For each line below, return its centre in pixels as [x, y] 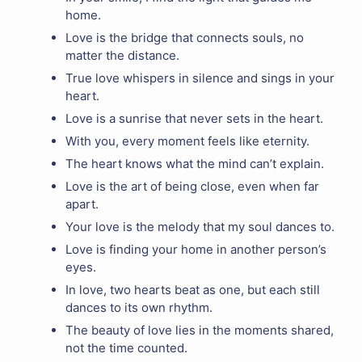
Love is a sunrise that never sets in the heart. [194, 118]
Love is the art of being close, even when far [192, 186]
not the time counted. [126, 347]
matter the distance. [122, 55]
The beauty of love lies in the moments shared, [200, 330]
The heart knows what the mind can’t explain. [195, 163]
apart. [82, 204]
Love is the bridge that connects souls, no [185, 37]
